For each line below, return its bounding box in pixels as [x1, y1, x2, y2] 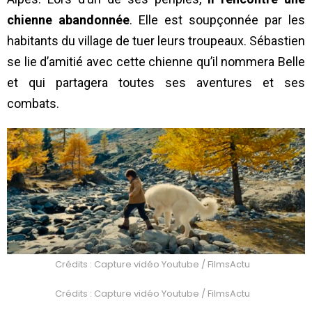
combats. [7, 96, 59, 111]
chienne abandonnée [7, 13, 130, 28]
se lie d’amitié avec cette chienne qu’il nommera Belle [7, 54, 305, 70]
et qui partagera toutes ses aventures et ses [7, 75, 305, 91]
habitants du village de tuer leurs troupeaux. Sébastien [7, 33, 305, 49]
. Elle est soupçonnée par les [130, 13, 305, 28]
